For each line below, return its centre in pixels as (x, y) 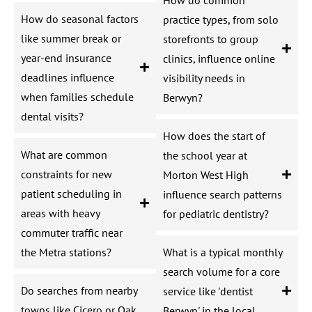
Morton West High (206, 174)
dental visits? (52, 116)
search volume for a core (221, 271)
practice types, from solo (221, 19)
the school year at (205, 155)
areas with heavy (60, 213)
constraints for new (67, 174)
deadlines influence (68, 77)
